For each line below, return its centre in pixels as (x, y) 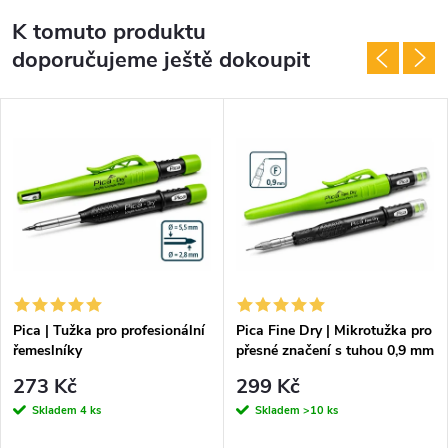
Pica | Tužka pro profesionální (109, 331)
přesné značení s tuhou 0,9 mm (335, 351)
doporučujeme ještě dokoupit (161, 59)
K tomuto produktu (109, 31)
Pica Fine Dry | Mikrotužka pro (334, 331)
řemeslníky (47, 351)
